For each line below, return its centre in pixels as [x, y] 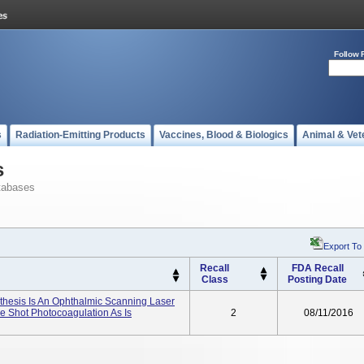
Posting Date [317, 279]
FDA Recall [317, 268]
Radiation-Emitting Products [80, 135]
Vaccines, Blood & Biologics [224, 135]
